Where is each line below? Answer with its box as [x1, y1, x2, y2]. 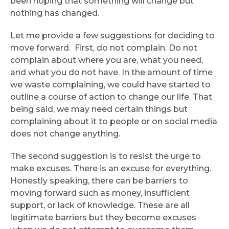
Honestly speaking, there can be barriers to [10, 176, 188, 186]
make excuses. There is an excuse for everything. [10, 164, 211, 174]
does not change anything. [10, 129, 124, 139]
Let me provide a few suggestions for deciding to [10, 31, 215, 41]
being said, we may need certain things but [10, 104, 188, 114]
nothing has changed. [10, 8, 99, 18]
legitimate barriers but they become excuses [10, 213, 196, 223]
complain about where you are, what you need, [10, 55, 203, 65]
